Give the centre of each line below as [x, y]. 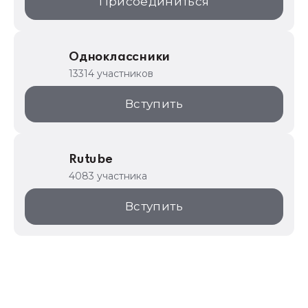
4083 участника [108, 176]
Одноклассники [120, 57]
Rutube [91, 159]
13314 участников [111, 74]
